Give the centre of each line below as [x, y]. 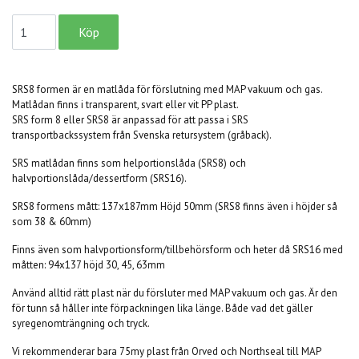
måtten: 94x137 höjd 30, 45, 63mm [89, 265]
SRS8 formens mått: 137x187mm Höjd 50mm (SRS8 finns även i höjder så [175, 206]
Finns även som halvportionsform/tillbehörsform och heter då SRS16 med [177, 250]
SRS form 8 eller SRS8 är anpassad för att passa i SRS [130, 120]
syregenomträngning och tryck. [82, 323]
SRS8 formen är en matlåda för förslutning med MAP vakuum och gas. [167, 89]
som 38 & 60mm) [52, 222]
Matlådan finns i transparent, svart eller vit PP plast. [125, 105]
